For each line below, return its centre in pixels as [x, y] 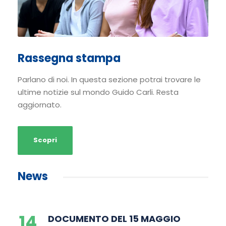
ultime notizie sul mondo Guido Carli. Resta [98, 92]
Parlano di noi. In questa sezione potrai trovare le [109, 79]
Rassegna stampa [69, 58]
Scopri [45, 140]
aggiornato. [40, 104]
